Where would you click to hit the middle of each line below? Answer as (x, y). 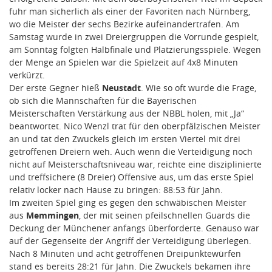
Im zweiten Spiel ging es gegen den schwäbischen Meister (128, 202)
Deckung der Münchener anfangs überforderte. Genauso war (134, 228)
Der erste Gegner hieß (56, 87)
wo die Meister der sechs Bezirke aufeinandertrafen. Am (124, 24)
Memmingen (53, 215)
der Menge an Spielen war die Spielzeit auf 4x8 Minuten (124, 62)
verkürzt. (27, 75)
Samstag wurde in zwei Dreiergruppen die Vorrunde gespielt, (134, 36)
